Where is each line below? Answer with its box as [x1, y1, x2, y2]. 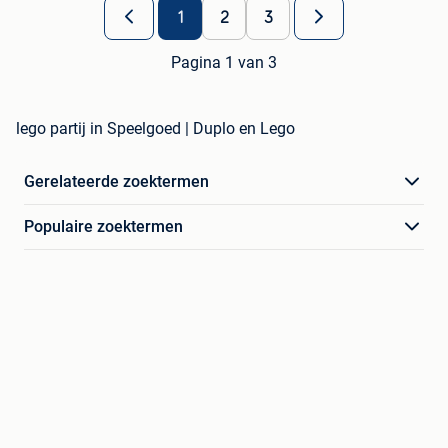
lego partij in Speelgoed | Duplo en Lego [16, 119, 295, 139]
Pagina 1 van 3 [171, 53, 277, 73]
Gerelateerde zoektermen [24, 172, 209, 192]
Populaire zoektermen [24, 217, 183, 237]
